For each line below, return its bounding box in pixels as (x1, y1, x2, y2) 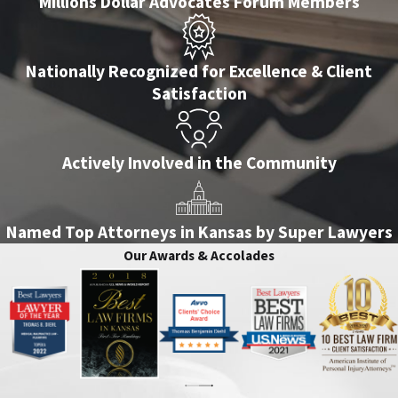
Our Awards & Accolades (123, 247, 275, 265)
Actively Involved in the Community (61, 152, 337, 174)
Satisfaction (151, 83, 247, 105)
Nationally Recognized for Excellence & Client (26, 60, 372, 83)
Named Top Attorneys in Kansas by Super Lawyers (5, 221, 393, 243)
